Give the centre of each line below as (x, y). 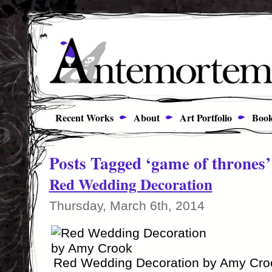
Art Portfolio (204, 117)
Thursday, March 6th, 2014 (127, 206)
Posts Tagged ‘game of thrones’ (160, 163)
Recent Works (80, 117)
